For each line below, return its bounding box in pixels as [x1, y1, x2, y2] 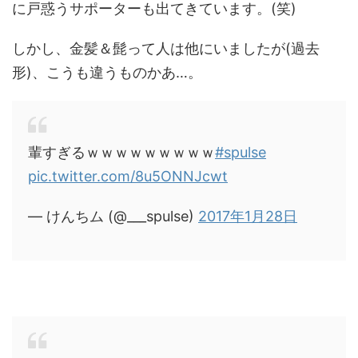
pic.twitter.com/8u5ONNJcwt [28, 168, 228, 185]
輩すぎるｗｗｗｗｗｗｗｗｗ [28, 144, 215, 161]
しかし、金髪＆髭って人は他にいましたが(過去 [12, 40, 320, 57]
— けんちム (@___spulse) [28, 208, 198, 225]
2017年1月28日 [198, 208, 297, 225]
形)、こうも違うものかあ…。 [12, 64, 202, 81]
